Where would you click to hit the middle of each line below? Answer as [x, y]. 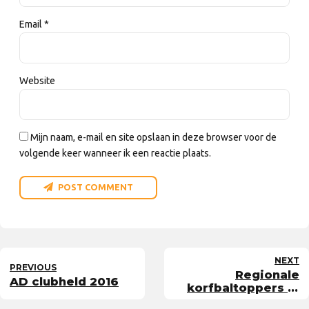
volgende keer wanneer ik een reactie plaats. [115, 153]
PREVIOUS [33, 267]
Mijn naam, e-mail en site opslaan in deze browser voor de [153, 137]
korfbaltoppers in [243, 288]
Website [37, 81]
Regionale [267, 275]
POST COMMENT [96, 187]
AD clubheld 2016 [64, 281]
